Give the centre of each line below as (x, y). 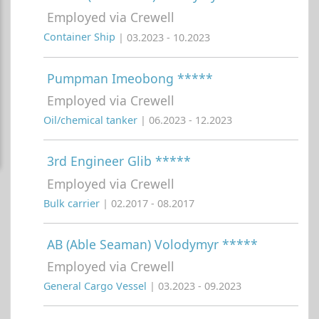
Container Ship (81, 37)
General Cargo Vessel (96, 286)
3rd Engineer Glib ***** (119, 161)
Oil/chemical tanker (92, 120)
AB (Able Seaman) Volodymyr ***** (152, 244)
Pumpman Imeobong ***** (130, 78)
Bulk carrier (73, 203)
